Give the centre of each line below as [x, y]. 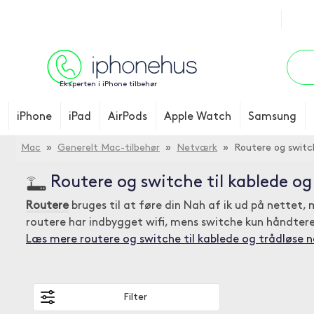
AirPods [128, 117]
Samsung [272, 117]
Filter [135, 297]
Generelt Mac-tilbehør [109, 148]
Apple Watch [198, 117]
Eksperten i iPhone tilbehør [108, 84]
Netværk [197, 148]
